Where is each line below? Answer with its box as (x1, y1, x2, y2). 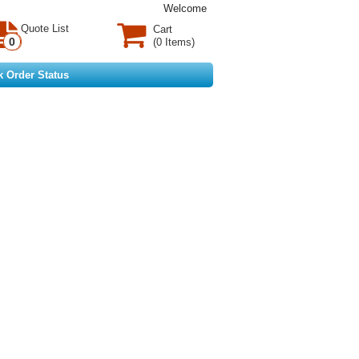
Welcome (163, 2, 207, 14)
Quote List (21, 22, 69, 34)
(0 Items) (153, 36, 195, 48)
